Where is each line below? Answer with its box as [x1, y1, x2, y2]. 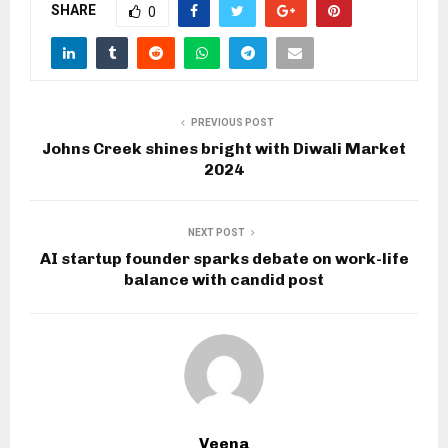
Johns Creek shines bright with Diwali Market [42, 139, 406, 159]
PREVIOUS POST [190, 117, 274, 129]
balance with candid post [124, 270, 324, 290]
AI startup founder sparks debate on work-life [39, 249, 409, 269]
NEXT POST [187, 227, 245, 239]
